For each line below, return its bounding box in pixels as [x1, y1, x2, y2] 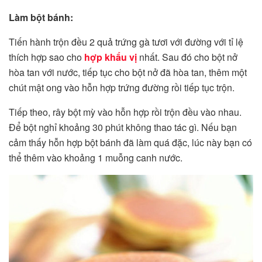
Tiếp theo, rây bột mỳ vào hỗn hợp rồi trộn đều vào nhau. [9, 105, 242, 119]
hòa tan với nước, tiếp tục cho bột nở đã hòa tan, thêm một [9, 65, 247, 80]
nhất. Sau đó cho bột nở [137, 50, 237, 64]
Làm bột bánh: [9, 11, 73, 25]
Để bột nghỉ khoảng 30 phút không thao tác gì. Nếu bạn [9, 120, 237, 135]
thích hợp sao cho [9, 50, 84, 64]
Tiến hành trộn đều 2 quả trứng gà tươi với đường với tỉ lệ [9, 35, 243, 49]
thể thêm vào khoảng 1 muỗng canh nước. [9, 151, 182, 165]
